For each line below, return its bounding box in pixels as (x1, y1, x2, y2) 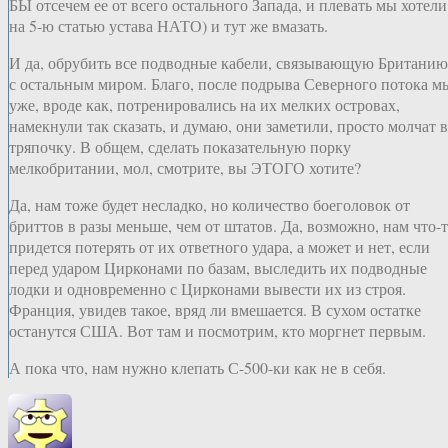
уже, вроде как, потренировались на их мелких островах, (9, 94, 400, 116)
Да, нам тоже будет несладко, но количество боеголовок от (9, 194, 410, 216)
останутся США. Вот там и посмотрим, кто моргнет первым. (9, 320, 426, 342)
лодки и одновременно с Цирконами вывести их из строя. (9, 278, 406, 300)
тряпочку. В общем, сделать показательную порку (9, 136, 351, 158)
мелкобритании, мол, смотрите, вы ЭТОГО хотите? (9, 157, 361, 179)
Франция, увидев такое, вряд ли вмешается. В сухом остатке (9, 299, 421, 321)
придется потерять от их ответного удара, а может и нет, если (9, 236, 430, 258)
